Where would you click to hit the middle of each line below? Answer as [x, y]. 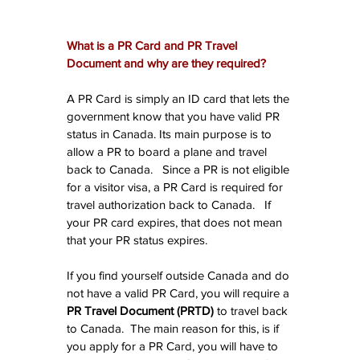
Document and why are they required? [166, 63]
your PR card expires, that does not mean [176, 223]
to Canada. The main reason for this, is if [174, 329]
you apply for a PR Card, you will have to [174, 346]
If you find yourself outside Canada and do [180, 276]
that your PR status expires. [137, 240]
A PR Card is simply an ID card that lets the [180, 99]
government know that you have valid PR [175, 117]
